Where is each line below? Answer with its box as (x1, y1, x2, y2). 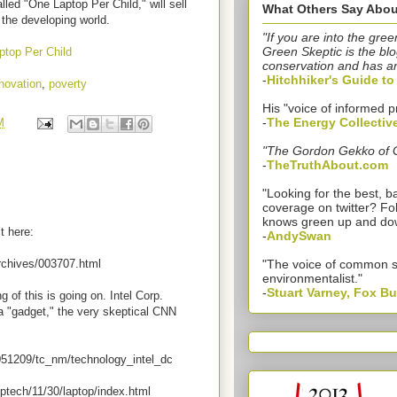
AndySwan (267, 229, 331, 244)
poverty (49, 77, 87, 90)
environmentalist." (262, 271, 362, 286)
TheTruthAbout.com (267, 158, 388, 173)
